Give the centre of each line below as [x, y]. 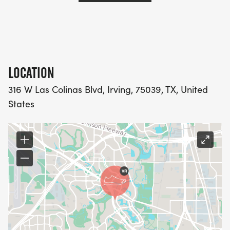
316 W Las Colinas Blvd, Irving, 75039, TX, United [108, 90]
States [21, 104]
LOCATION [31, 73]
